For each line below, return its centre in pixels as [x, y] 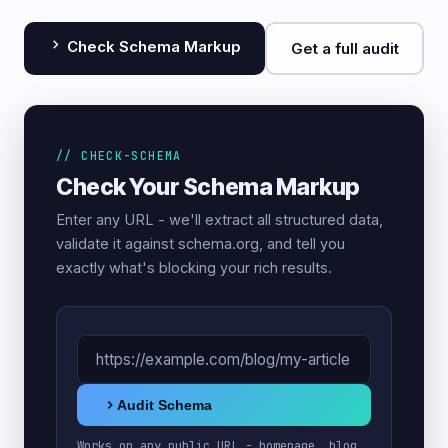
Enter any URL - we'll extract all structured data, [219, 219]
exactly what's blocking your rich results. [194, 267]
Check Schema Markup [152, 46]
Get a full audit [344, 48]
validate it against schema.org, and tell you [200, 243]
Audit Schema [164, 405]
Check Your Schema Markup [208, 187]
